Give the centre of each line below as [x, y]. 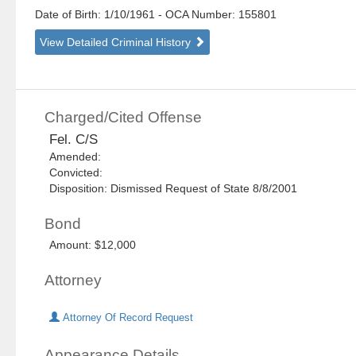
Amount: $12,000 [93, 245]
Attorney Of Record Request [127, 318]
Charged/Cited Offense [124, 118]
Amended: [79, 157]
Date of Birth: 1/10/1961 [97, 15]
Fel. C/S [74, 140]
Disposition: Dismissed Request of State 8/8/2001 [174, 189]
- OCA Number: [197, 15]
